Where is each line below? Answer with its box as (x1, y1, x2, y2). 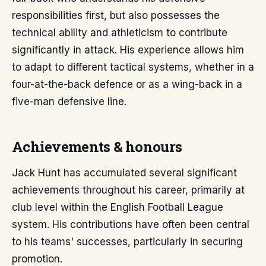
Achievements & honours (12, 137, 182, 157)
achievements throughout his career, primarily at (12, 184, 245, 197)
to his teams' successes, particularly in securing (12, 236, 243, 248)
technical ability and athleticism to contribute (12, 27, 227, 39)
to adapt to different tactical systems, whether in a (12, 61, 254, 74)
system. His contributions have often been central (12, 218, 249, 231)
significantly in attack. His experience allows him (12, 44, 244, 56)
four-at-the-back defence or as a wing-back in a (12, 78, 242, 91)
